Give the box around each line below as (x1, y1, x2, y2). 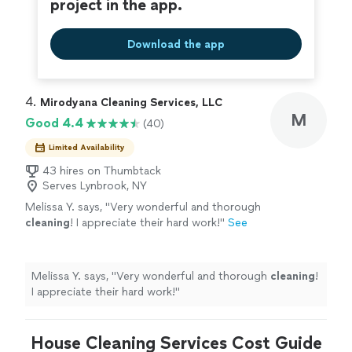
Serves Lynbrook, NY (42, 179, 147, 192)
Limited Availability (49, 142, 125, 152)
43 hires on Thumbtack (42, 164, 161, 178)
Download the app (127, 37, 225, 51)
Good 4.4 (25, 115, 83, 130)
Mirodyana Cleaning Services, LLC (40, 96, 222, 109)
